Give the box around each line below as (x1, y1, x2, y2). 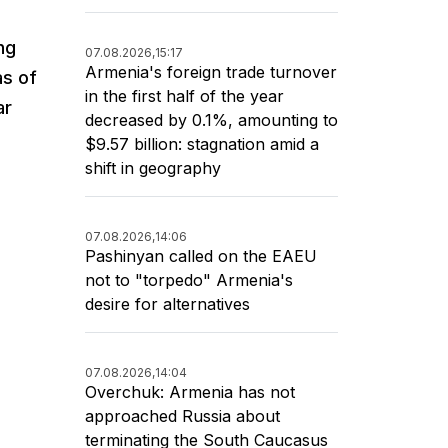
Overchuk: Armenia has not (85, 381, 295, 402)
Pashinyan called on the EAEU (85, 245, 317, 266)
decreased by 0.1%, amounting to (85, 109, 338, 130)
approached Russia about (85, 405, 280, 426)
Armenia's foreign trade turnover (85, 61, 337, 82)
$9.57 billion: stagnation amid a (85, 133, 319, 154)
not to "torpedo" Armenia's (85, 269, 293, 290)
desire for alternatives (85, 293, 250, 314)
